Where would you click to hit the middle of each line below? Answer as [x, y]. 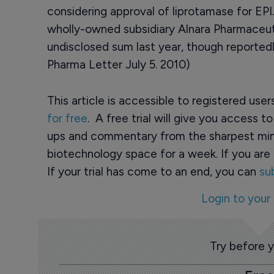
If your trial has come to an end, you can [153, 172]
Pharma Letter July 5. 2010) [118, 65]
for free [67, 118]
